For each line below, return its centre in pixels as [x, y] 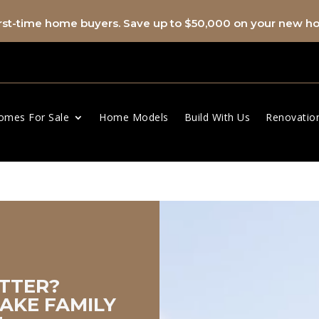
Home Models [134, 117]
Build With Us [217, 117]
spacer [175, 209]
